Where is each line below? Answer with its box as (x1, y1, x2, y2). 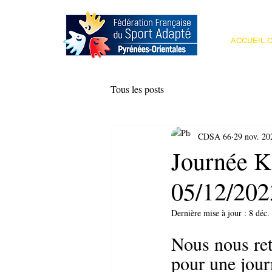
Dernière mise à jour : (171, 207, 249, 219)
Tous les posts (110, 83, 164, 95)
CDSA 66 (198, 130, 231, 142)
